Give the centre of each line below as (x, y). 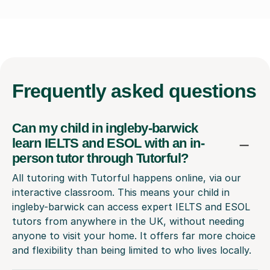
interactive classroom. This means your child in (121, 192)
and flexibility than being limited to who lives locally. (132, 250)
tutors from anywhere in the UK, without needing (128, 221)
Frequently (62, 91)
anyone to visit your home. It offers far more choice (134, 235)
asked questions (184, 91)
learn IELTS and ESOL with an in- (108, 143)
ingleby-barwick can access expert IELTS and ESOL (131, 206)
